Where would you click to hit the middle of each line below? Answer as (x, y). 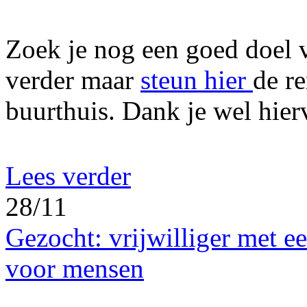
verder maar (73, 80)
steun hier (197, 80)
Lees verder (68, 176)
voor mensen (75, 269)
